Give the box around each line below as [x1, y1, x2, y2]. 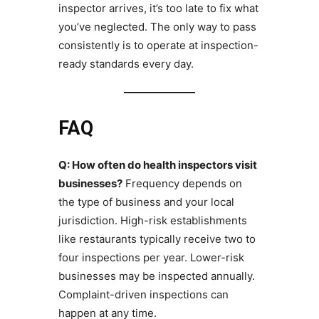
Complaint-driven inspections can [58, 288, 229, 302]
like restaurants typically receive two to [58, 232, 256, 246]
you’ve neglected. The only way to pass [58, 20, 256, 34]
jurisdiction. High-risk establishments [58, 214, 247, 228]
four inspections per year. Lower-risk [58, 251, 244, 265]
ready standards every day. [58, 57, 194, 71]
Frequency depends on [122, 177, 242, 191]
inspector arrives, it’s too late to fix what [58, 1, 258, 16]
